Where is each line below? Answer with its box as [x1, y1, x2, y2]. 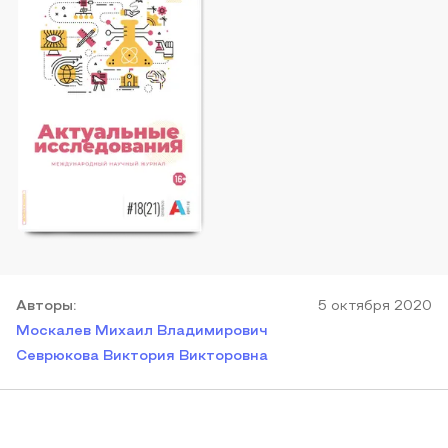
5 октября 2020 [318, 300, 432, 313]
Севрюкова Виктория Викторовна [16, 350, 268, 363]
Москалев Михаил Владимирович [16, 325, 268, 338]
